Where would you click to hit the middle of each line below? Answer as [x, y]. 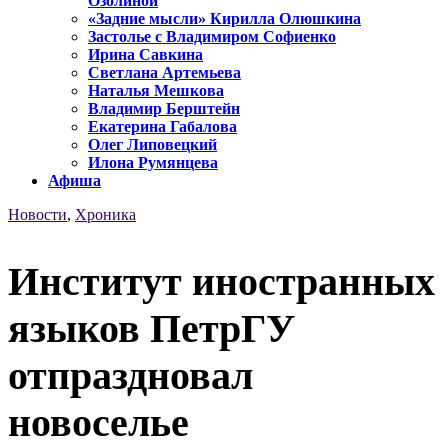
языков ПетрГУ [151, 328]
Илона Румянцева [153, 163]
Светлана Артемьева [164, 73]
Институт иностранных [221, 281]
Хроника [105, 215]
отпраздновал [130, 375]
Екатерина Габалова [162, 127]
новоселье [98, 422]
